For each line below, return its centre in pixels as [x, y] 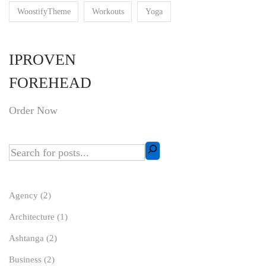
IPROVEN [42, 59]
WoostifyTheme [44, 11]
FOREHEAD [50, 83]
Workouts [108, 11]
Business [25, 259]
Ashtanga [26, 238]
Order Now [33, 110]
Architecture [32, 216]
